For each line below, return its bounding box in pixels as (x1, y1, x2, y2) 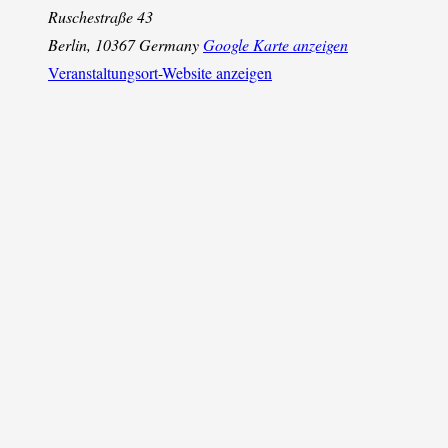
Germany (139, 33, 199, 55)
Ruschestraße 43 (48, 5, 153, 27)
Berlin (48, 33, 87, 55)
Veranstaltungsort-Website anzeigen (48, 61, 272, 83)
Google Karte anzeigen (203, 33, 348, 55)
